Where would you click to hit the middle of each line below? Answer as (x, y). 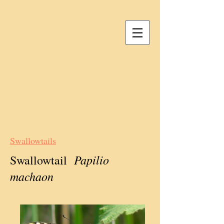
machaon (32, 176)
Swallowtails (33, 140)
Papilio (91, 159)
